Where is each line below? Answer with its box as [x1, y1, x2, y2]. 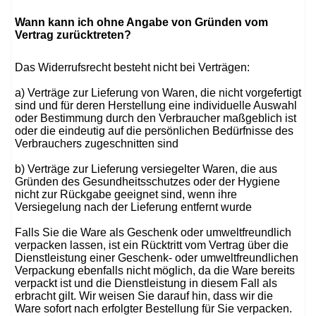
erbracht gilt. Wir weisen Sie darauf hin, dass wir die [15, 290, 273, 302]
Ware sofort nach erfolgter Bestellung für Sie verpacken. [15, 303, 292, 315]
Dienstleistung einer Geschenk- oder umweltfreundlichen [15, 252, 298, 264]
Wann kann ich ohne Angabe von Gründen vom [15, 16, 268, 28]
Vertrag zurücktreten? [15, 29, 131, 41]
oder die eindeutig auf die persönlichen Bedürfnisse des [15, 125, 293, 137]
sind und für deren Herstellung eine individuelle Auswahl [15, 99, 297, 111]
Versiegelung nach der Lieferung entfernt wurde [15, 201, 252, 213]
